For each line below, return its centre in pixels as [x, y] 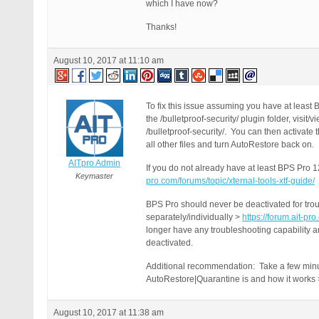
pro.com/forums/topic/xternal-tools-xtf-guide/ [230, 181]
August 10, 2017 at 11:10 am [109, 61]
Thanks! [161, 27]
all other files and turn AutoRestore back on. [230, 145]
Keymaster [94, 176]
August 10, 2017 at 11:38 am [109, 313]
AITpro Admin [94, 163]
